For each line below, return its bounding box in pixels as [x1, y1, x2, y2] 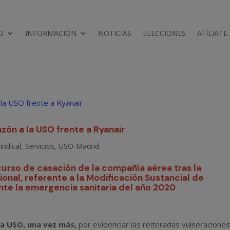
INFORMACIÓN [25, 28, 77, 38]
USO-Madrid [59, 141, 100, 151]
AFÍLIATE [197, 28, 228, 38]
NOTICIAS [98, 28, 132, 38]
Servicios [25, 141, 55, 151]
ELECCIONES [143, 28, 186, 38]
